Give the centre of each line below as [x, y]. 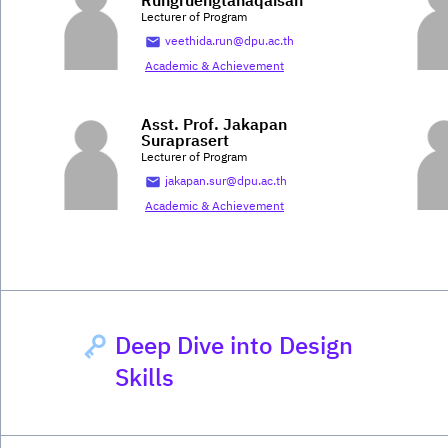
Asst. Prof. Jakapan [214, 126]
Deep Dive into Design [234, 347]
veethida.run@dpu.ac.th [229, 42]
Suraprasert [185, 142]
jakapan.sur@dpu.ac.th [226, 182]
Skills [145, 379]
